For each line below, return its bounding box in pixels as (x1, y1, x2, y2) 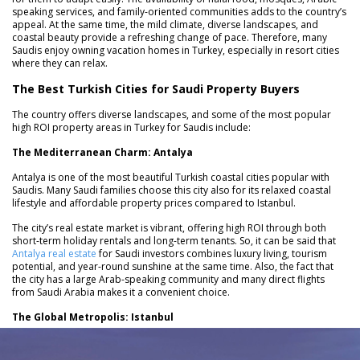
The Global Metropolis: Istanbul (12, 310, 174, 325)
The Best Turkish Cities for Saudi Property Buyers (12, 81, 300, 97)
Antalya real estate (12, 247, 96, 261)
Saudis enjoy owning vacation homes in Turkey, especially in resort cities (12, 43, 339, 58)
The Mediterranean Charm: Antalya (12, 145, 193, 160)
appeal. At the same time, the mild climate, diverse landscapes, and (12, 18, 318, 32)
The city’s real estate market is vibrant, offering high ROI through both (12, 221, 326, 235)
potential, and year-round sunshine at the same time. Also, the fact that (12, 260, 333, 274)
